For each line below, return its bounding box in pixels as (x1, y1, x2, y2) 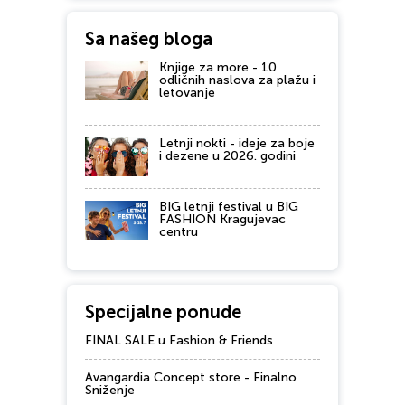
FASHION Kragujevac (159, 212, 286, 228)
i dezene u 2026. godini (159, 148, 296, 165)
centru (159, 224, 198, 240)
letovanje (159, 85, 215, 101)
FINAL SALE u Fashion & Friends (85, 333, 273, 349)
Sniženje (85, 382, 135, 399)
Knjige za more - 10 (159, 60, 277, 76)
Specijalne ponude (85, 301, 241, 324)
